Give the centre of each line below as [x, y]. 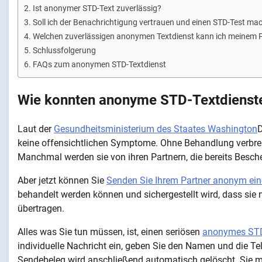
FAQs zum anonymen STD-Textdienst [99, 65]
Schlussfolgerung [64, 51]
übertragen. [41, 208]
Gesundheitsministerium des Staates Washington [156, 129]
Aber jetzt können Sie [62, 180]
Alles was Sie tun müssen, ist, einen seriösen [110, 232]
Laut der [36, 129]
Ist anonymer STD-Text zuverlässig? [97, 8]
